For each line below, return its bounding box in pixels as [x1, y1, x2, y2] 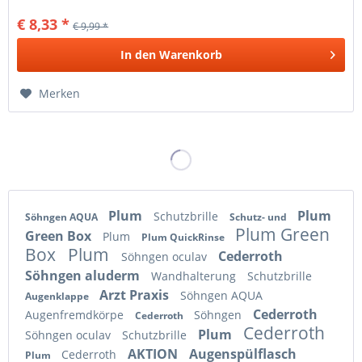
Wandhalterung [151, 267, 239, 284]
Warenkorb [159, 47, 223, 63]
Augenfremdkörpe [25, 306, 127, 322]
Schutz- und [229, 209, 289, 224]
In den [120, 47, 157, 63]
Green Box [25, 226, 95, 245]
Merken [39, 86, 81, 102]
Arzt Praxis [99, 285, 172, 304]
